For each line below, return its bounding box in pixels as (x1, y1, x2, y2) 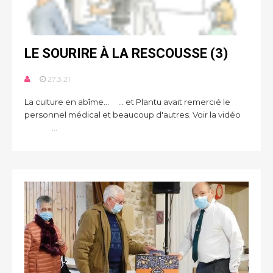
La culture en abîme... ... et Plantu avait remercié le (24, 97, 230, 107)
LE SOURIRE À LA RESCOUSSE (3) (24, 46, 228, 61)
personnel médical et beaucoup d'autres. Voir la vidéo (24, 110, 248, 119)
